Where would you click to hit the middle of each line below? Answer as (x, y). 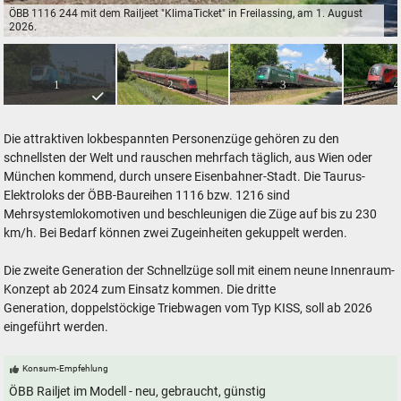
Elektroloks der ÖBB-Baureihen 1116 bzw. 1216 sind (147, 196)
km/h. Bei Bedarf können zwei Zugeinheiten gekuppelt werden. (176, 234)
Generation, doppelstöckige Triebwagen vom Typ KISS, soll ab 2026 (188, 309)
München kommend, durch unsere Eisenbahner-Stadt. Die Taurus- (185, 177)
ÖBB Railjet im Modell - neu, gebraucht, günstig (138, 391)
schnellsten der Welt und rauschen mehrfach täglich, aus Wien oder (188, 158)
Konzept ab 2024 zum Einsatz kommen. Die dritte (140, 290)
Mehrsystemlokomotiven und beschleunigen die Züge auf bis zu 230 (191, 215)
